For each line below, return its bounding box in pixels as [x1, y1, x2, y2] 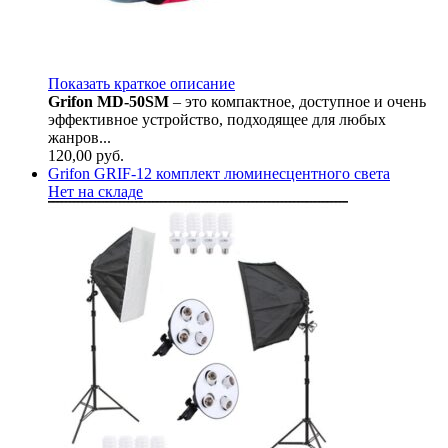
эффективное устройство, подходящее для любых [48, 110, 386, 128]
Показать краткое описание [48, 74, 235, 92]
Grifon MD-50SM [48, 92, 173, 110]
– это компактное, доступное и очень [173, 92, 426, 110]
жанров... [48, 128, 111, 146]
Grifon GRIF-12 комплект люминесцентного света [48, 164, 390, 182]
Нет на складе [48, 182, 143, 200]
